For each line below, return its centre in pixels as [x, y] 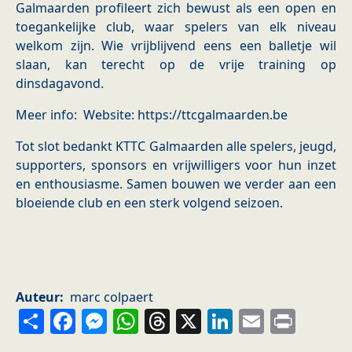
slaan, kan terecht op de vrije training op [176, 65]
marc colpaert [112, 297]
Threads [222, 320]
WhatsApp [205, 320]
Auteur [38, 297]
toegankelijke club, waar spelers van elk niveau [176, 27]
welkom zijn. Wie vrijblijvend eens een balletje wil [176, 46]
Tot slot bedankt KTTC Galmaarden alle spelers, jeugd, [176, 147]
